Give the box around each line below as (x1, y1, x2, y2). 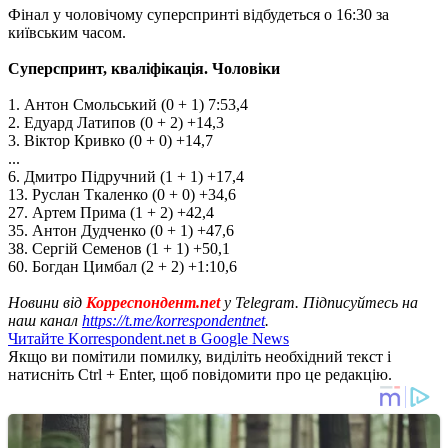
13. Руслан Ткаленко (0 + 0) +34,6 (8, 185, 236, 203)
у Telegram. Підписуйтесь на (224, 293, 418, 311)
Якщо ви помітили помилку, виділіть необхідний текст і (8, 347, 391, 365)
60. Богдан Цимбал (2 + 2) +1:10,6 (8, 257, 237, 275)
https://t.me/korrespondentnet (82, 311, 265, 329)
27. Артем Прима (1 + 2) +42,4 (8, 203, 214, 221)
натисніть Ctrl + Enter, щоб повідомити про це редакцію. (8, 365, 392, 383)
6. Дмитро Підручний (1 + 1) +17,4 (8, 167, 244, 185)
